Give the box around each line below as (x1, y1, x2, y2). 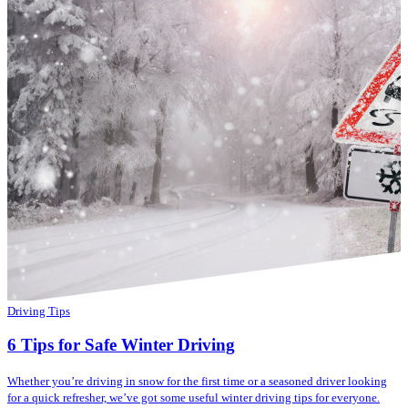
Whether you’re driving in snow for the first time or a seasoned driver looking (7, 374, 387, 389)
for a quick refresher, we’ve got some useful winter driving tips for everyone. (7, 391, 380, 405)
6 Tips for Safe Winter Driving (7, 335, 235, 355)
